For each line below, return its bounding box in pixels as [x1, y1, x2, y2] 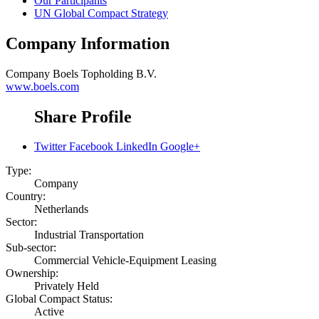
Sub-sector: [6, 241, 56, 254]
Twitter [34, 140, 66, 153]
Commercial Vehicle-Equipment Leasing [34, 254, 216, 267]
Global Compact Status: [6, 293, 113, 305]
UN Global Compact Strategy [34, 6, 168, 19]
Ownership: [6, 267, 58, 280]
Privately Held [34, 280, 99, 293]
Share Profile [34, 107, 132, 126]
